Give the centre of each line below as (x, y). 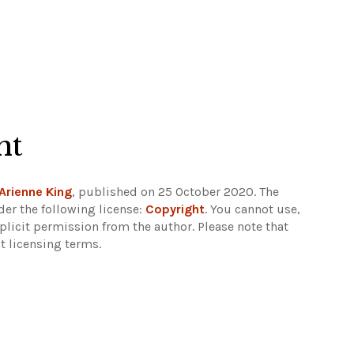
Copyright (175, 209)
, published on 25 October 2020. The (175, 192)
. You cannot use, (252, 209)
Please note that (243, 226)
